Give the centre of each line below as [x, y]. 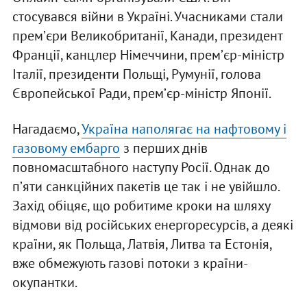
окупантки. [46, 283]
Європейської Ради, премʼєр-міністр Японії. [143, 94]
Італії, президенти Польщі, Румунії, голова [136, 74]
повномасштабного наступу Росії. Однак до [141, 168]
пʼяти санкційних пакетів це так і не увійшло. [145, 187]
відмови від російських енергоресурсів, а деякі [152, 225]
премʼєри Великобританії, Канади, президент [147, 36]
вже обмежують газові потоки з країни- [130, 263]
